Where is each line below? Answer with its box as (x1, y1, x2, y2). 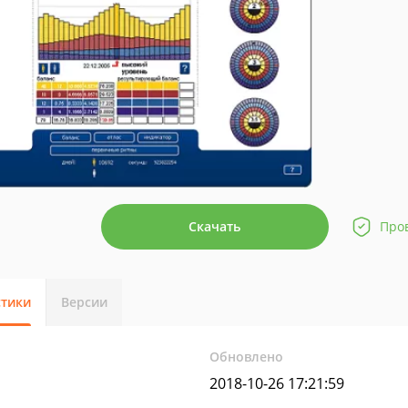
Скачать (189, 218, 240, 235)
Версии (61, 293, 107, 311)
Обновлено (209, 348, 284, 365)
